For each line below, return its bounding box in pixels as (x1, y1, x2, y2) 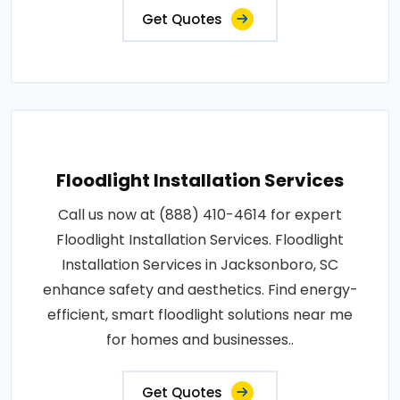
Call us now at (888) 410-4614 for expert (58, 204, 342, 226)
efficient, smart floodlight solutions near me (47, 304, 353, 326)
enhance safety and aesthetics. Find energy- (42, 279, 358, 301)
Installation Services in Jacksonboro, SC (62, 254, 338, 276)
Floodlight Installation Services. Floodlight (56, 229, 344, 251)
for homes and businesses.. (106, 329, 294, 351)
